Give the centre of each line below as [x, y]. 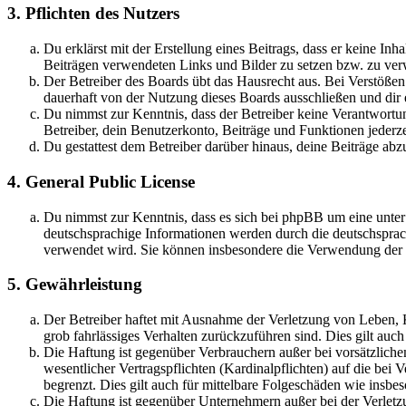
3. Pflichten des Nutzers [93, 14]
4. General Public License [101, 181]
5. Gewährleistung [75, 285]
